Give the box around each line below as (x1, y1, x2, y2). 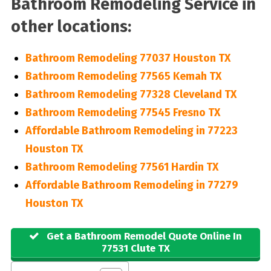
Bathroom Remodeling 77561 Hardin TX (25, 160, 218, 174)
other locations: (10, 16, 131, 36)
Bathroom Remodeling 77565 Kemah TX (25, 69, 221, 83)
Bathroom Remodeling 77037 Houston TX (25, 51, 230, 65)
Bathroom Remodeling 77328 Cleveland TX (25, 87, 237, 101)
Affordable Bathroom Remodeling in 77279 (25, 178, 238, 192)
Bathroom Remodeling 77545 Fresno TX (25, 105, 220, 119)
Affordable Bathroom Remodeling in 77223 (25, 123, 238, 137)
